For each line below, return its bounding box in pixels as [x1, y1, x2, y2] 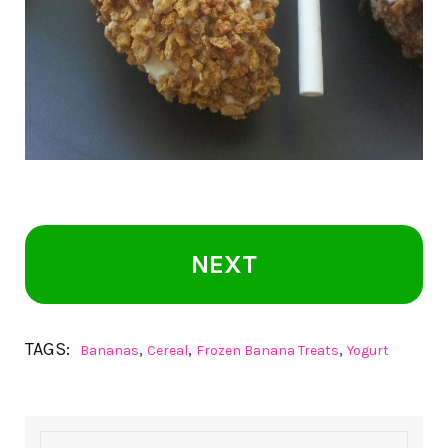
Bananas [80, 342, 139, 360]
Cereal [147, 342, 188, 360]
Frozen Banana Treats [196, 342, 339, 360]
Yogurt [347, 342, 389, 360]
